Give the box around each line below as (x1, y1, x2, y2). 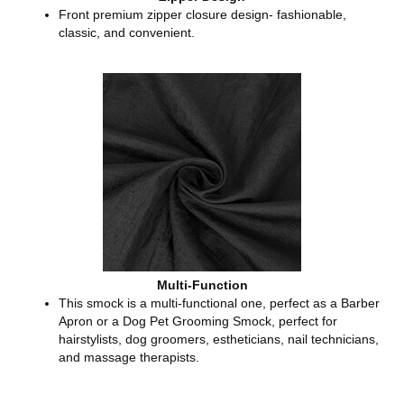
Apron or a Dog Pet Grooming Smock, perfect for (59, 314, 337, 329)
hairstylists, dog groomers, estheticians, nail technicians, (59, 332, 379, 347)
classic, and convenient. (59, 25, 195, 41)
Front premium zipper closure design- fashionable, (59, 7, 346, 23)
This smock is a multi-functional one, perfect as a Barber (59, 296, 380, 311)
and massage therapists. (59, 350, 199, 365)
